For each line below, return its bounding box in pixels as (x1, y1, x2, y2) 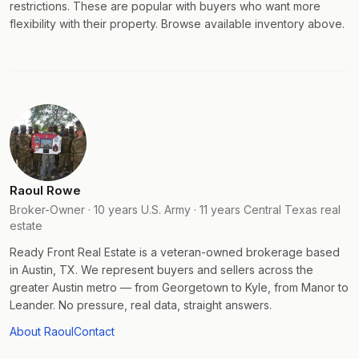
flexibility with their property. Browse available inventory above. (10, 17, 345, 30)
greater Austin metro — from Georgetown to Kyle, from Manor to (10, 280, 349, 294)
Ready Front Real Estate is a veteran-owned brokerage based (10, 245, 340, 259)
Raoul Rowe (10, 183, 81, 198)
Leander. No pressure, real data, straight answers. (10, 298, 272, 312)
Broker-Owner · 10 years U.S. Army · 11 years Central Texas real (10, 203, 341, 216)
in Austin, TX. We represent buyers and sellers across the (10, 263, 313, 276)
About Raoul (10, 325, 74, 338)
